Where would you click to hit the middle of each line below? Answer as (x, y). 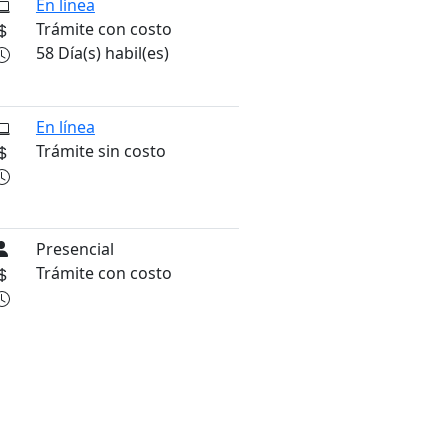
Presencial (74, 249)
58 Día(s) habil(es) (102, 53)
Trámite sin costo (100, 151)
